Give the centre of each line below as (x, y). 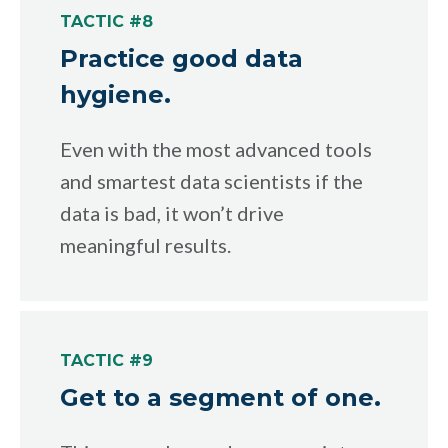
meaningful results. (145, 244)
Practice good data (181, 58)
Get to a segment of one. (220, 397)
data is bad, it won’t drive (172, 212)
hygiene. (115, 94)
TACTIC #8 (106, 21)
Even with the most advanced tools (216, 148)
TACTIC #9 (106, 360)
